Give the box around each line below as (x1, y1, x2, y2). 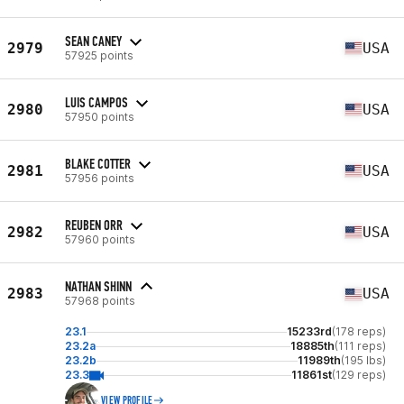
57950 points (65, 109, 134, 124)
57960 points (65, 232, 135, 246)
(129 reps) (332, 368, 386, 381)
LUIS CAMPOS (65, 93, 128, 111)
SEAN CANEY (65, 32, 122, 50)
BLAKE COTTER (65, 154, 131, 172)
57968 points (65, 294, 135, 308)
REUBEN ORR (65, 216, 123, 234)
